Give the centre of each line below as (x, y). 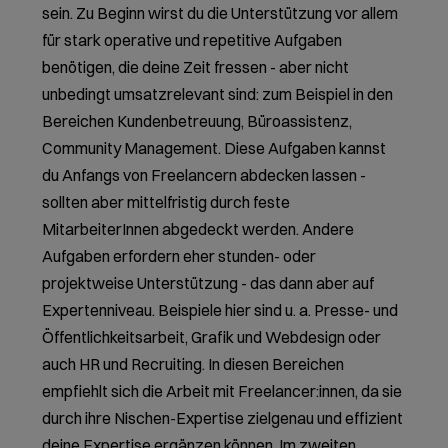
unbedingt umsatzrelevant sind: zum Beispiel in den (218, 94)
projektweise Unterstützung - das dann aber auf (208, 283)
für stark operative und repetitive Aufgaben (192, 40)
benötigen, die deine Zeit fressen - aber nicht (196, 67)
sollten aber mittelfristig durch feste (166, 202)
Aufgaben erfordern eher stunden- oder (179, 256)
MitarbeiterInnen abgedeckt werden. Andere (198, 229)
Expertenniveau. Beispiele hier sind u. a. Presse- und (220, 310)
